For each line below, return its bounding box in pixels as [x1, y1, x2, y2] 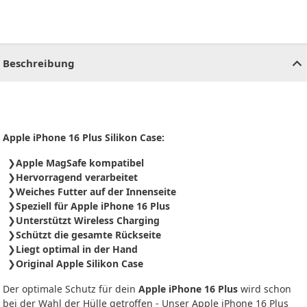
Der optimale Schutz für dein [3, 282, 138, 295]
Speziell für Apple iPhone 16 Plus [16, 199, 170, 212]
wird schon [238, 282, 291, 295]
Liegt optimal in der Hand [16, 242, 138, 256]
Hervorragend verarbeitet [16, 170, 138, 184]
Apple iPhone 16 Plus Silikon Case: [3, 130, 164, 144]
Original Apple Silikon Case [16, 256, 143, 270]
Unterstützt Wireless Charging [16, 213, 160, 227]
